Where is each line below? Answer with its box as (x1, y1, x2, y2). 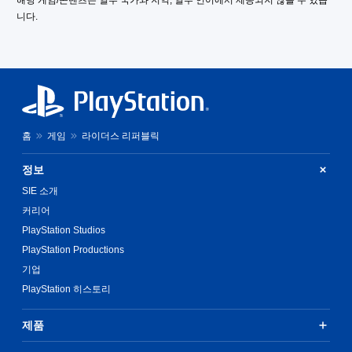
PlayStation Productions (22, 244, 124, 255)
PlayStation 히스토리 (22, 283, 111, 295)
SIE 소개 (22, 185, 58, 196)
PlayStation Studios (22, 224, 105, 236)
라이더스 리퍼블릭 (82, 130, 159, 141)
